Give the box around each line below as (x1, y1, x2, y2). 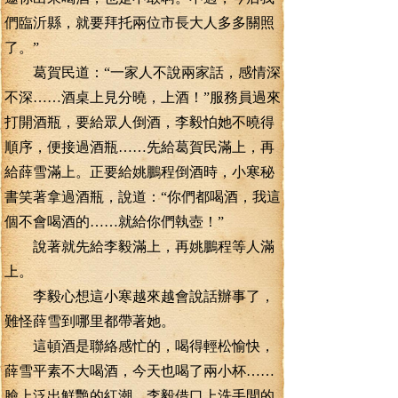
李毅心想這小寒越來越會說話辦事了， (4, 289, 275, 304)
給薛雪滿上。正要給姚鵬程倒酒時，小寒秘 (4, 164, 275, 179)
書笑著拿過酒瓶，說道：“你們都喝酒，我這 (4, 189, 281, 204)
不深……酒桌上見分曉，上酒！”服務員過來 (4, 90, 281, 105)
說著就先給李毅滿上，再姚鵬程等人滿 (4, 239, 275, 254)
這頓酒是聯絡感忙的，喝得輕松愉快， (4, 338, 275, 354)
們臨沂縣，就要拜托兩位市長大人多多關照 (4, 15, 275, 30)
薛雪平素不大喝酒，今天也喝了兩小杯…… (4, 363, 275, 378)
